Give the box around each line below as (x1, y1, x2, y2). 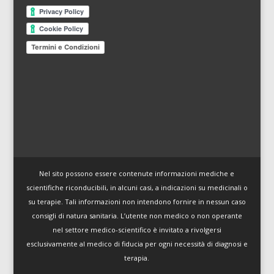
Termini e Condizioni (31, 43, 100, 52)
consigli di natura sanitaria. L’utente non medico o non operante (31, 211, 242, 221)
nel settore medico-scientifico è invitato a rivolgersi (52, 225, 221, 235)
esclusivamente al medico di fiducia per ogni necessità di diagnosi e (26, 239, 248, 249)
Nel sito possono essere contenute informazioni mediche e (39, 169, 235, 179)
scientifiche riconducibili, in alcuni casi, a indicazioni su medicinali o (26, 183, 248, 193)
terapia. (124, 253, 150, 263)
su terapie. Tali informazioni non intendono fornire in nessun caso (28, 197, 246, 207)
